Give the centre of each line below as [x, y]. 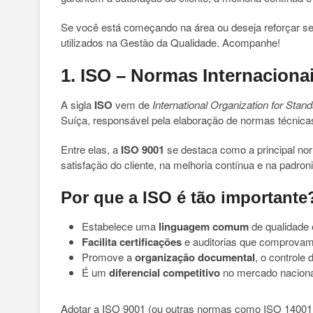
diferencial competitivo [165, 272]
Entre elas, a [91, 149]
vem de [132, 104]
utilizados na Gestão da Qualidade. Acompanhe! [170, 42]
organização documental [195, 257]
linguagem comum [204, 226]
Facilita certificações [132, 242]
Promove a [108, 257]
